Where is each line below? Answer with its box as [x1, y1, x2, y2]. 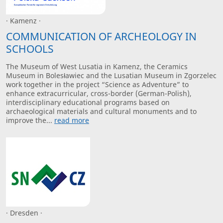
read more [54, 115, 89, 125]
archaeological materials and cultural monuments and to [6, 107, 197, 116]
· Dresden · [6, 208, 42, 218]
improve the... [6, 115, 54, 125]
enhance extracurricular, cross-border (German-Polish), [6, 89, 192, 99]
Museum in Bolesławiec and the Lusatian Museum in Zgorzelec [6, 71, 217, 81]
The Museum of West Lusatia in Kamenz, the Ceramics [6, 62, 188, 72]
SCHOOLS [6, 42, 54, 56]
